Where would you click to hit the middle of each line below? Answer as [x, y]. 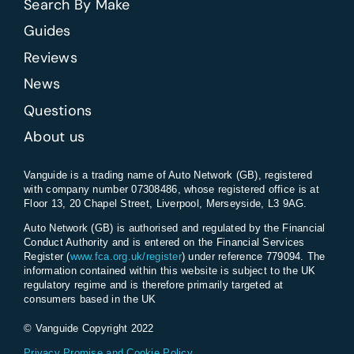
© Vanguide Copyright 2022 [88, 329]
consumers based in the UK [90, 299]
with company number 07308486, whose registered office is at [171, 189]
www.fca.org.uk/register [126, 256]
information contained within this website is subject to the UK [169, 270]
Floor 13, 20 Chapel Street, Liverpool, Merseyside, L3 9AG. [165, 203]
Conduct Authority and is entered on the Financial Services [164, 242]
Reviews [50, 57]
